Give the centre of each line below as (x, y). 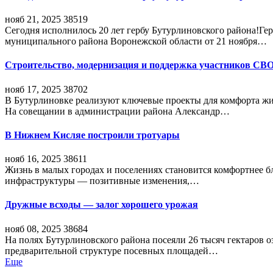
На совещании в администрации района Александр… (117, 111)
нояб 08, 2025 (33, 229)
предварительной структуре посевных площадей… (112, 250)
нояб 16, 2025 (33, 159)
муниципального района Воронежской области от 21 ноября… (136, 41)
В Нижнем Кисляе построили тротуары (92, 135)
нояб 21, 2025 (33, 19)
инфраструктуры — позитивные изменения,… (102, 181)
